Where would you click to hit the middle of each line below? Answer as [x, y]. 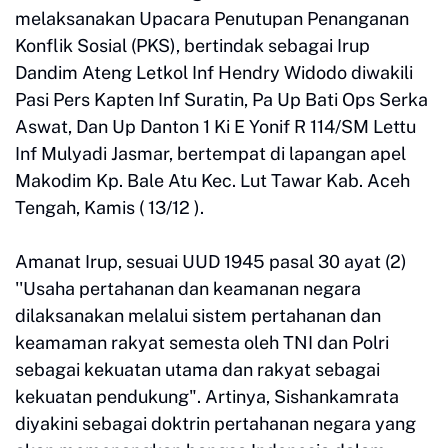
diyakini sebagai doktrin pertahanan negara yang [215, 423]
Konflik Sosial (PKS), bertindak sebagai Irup [192, 45]
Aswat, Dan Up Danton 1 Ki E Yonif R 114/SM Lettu [215, 126]
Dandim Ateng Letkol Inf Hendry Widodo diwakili [214, 72]
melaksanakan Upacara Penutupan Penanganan [212, 18]
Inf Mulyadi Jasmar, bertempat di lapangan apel [210, 153]
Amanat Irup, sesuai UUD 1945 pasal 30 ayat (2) [211, 261]
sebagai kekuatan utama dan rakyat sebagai [197, 369]
